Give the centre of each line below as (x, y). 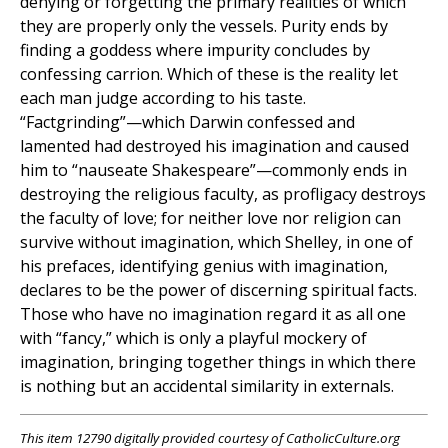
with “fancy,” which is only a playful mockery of (193, 338)
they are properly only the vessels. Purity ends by (204, 26)
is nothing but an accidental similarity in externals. (207, 386)
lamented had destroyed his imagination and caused (214, 146)
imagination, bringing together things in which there (218, 362)
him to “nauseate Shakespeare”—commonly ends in (213, 170)
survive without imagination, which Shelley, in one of (216, 242)
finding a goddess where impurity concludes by (195, 50)
